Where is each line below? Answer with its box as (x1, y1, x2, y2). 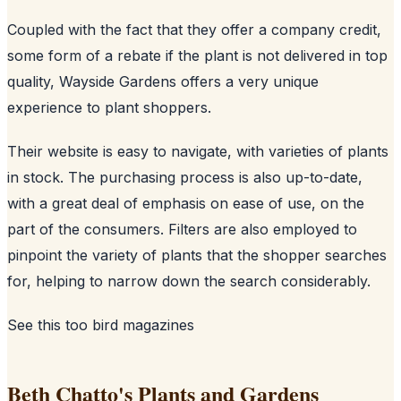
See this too (7, 315, 92, 334)
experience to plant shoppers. (7, 98, 211, 116)
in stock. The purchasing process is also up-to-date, (7, 167, 363, 186)
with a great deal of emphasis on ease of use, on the (7, 193, 364, 212)
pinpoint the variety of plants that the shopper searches (7, 245, 387, 264)
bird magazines (92, 315, 194, 334)
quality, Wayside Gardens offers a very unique (7, 72, 319, 90)
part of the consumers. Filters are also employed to (7, 219, 357, 238)
